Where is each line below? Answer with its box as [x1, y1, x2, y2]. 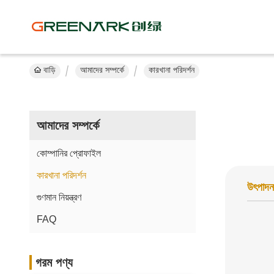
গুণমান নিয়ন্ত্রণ [37, 192, 81, 202]
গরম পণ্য [35, 256, 73, 269]
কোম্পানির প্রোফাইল [37, 148, 101, 158]
